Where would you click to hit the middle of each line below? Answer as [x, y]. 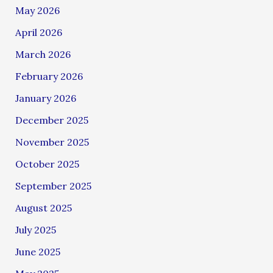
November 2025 [52, 142]
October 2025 [47, 164]
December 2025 [51, 120]
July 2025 [35, 229]
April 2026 [38, 32]
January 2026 [45, 98]
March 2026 [43, 54]
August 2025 [43, 207]
